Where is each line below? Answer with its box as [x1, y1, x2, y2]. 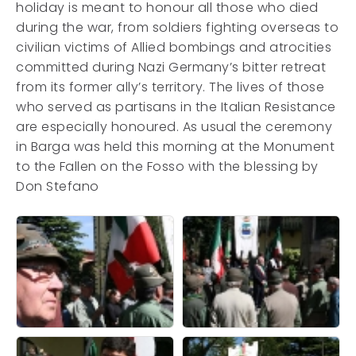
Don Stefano [16, 177, 99, 196]
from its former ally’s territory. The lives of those [16, 78, 324, 97]
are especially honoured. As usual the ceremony [16, 118, 332, 137]
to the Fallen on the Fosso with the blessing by [16, 157, 319, 176]
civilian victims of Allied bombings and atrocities [16, 38, 331, 57]
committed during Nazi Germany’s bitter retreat [16, 58, 326, 77]
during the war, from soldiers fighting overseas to [16, 18, 339, 37]
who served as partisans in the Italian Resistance [16, 98, 336, 117]
